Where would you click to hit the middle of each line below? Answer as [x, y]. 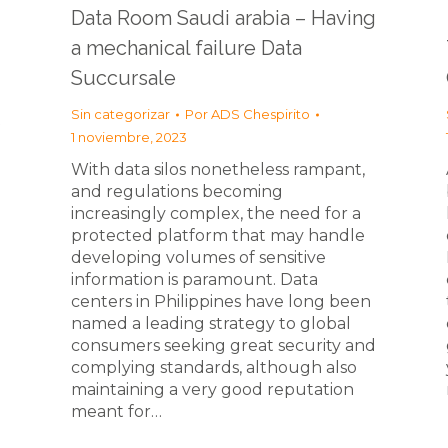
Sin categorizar [120, 114]
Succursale [123, 78]
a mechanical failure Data [186, 48]
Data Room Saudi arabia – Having [223, 18]
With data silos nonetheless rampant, [218, 169]
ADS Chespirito [260, 114]
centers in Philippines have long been [221, 301]
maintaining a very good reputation [212, 389]
